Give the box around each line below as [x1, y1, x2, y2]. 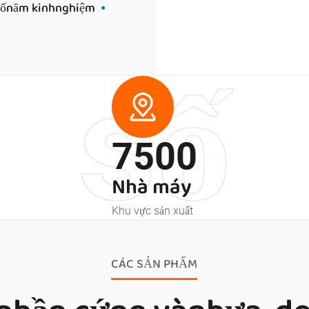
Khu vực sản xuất [112, 204, 193, 218]
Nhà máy [112, 171, 192, 202]
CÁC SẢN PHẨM [111, 255, 198, 273]
